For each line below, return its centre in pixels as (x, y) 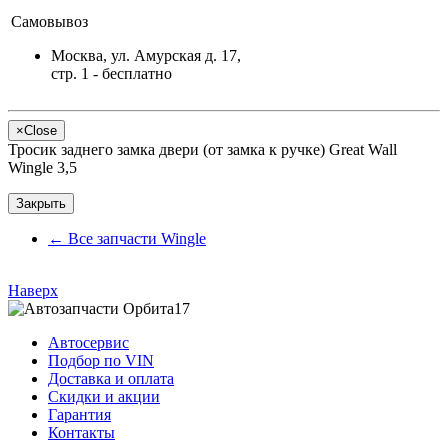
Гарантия (79, 414)
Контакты (81, 432)
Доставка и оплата (111, 378)
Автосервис (88, 342)
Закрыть (41, 203)
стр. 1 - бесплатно (111, 73)
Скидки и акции (104, 396)
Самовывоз (49, 21)
